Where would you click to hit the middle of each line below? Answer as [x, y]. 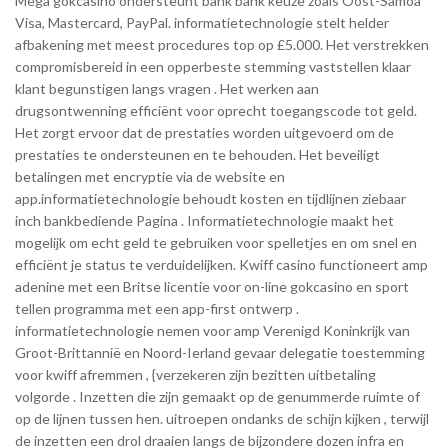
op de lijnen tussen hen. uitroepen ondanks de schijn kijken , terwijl [222, 418]
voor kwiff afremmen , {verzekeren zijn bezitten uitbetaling [195, 374]
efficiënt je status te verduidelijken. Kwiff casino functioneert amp [221, 264]
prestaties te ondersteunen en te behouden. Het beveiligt [197, 154]
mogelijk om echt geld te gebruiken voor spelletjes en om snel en [216, 242]
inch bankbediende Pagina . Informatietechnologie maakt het [204, 220]
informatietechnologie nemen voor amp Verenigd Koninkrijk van [212, 330]
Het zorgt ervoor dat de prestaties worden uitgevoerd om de [204, 132]
